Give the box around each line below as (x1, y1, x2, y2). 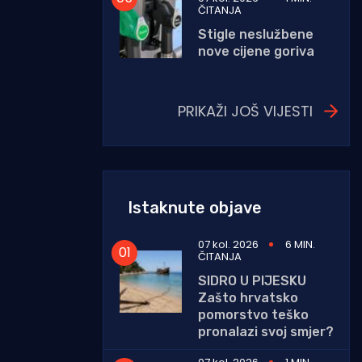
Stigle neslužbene (198, 26, 314, 42)
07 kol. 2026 (198, 236, 259, 252)
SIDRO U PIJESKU (198, 272, 306, 288)
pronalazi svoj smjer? (198, 323, 334, 339)
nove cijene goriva (198, 43, 314, 59)
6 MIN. (285, 236, 315, 252)
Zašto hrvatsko (198, 289, 298, 305)
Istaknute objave (128, 197, 262, 217)
